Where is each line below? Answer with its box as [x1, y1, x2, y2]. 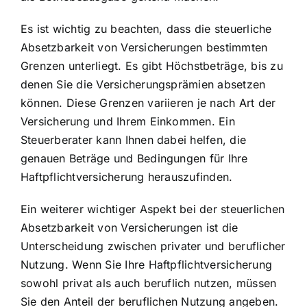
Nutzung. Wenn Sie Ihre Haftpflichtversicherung [21, 257, 273, 271]
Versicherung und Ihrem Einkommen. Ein [21, 114, 235, 128]
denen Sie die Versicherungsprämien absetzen [21, 77, 266, 91]
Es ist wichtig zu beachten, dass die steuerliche [21, 21, 272, 36]
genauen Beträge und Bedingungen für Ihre [21, 151, 248, 165]
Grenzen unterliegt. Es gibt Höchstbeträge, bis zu [21, 58, 283, 73]
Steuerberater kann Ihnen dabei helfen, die [21, 132, 247, 147]
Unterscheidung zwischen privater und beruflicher [21, 238, 286, 253]
